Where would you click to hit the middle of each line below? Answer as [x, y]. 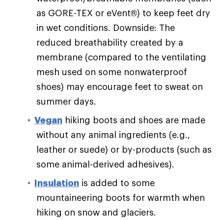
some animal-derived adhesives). [105, 164]
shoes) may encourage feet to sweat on [120, 86]
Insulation [57, 182]
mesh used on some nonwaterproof [112, 71]
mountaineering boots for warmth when [121, 197]
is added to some [117, 182]
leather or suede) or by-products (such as [124, 149]
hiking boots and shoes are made [134, 120]
